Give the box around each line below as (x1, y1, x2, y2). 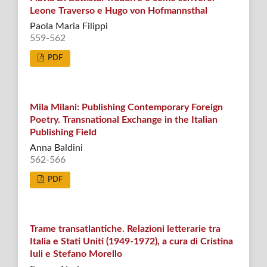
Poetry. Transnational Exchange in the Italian (29, 115, 218, 125)
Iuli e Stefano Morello (29, 249, 122, 259)
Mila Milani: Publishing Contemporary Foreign (29, 103, 223, 113)
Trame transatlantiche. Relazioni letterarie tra (29, 224, 221, 234)
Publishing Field (29, 128, 97, 138)
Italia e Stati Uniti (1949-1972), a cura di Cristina (29, 237, 233, 247)
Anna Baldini (29, 143, 83, 153)
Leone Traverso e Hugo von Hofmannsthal (29, 6, 207, 16)
